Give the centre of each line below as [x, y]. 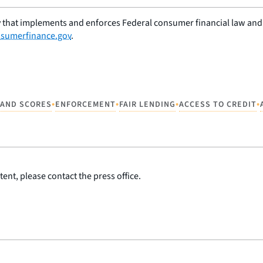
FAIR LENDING [147, 105]
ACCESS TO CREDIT [218, 105]
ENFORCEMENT [85, 105]
